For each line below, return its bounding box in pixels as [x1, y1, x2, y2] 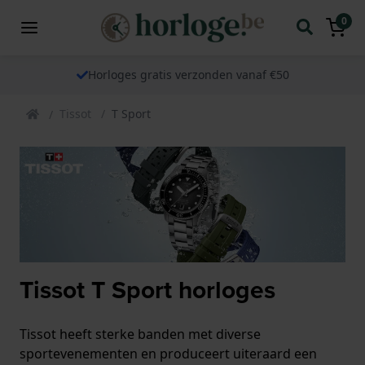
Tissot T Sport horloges [20, 271, 275, 308]
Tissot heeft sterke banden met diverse [20, 324, 261, 343]
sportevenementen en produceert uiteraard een [20, 344, 317, 363]
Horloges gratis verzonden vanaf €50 [87, 66, 289, 82]
